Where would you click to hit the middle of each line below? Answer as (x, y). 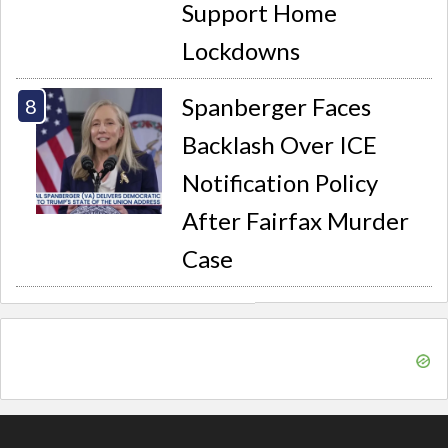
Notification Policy (280, 183)
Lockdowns (241, 50)
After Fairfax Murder (296, 221)
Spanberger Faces (277, 107)
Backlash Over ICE (280, 145)
